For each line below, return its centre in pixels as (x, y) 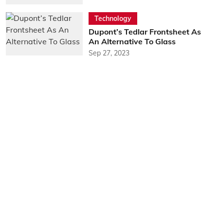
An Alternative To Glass (132, 41)
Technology (113, 18)
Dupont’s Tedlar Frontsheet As (145, 31)
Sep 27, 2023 (109, 53)
